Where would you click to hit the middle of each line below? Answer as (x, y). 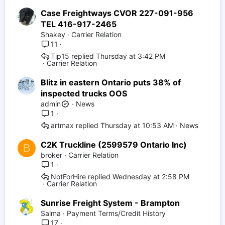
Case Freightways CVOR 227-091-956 (117, 13)
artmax (62, 126)
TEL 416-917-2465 (79, 24)
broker (51, 155)
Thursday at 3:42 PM (131, 56)
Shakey (53, 34)
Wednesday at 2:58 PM (151, 177)
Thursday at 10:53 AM (137, 126)
